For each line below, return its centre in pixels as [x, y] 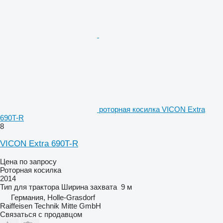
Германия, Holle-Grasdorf [53, 197]
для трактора [37, 187]
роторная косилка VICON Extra [152, 109]
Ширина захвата [89, 187]
